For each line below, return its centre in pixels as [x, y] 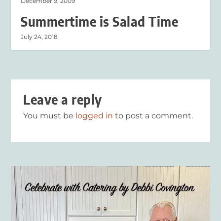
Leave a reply [63, 100]
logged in [94, 116]
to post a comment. [153, 116]
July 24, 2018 [39, 37]
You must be [50, 116]
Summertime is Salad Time [100, 22]
